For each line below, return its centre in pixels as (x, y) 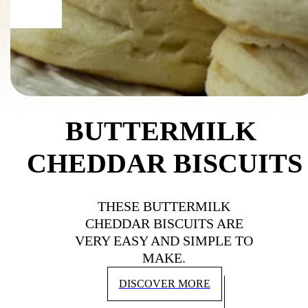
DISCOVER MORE (164, 283)
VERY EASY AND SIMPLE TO (164, 240)
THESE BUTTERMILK (164, 206)
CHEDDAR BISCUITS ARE (164, 223)
